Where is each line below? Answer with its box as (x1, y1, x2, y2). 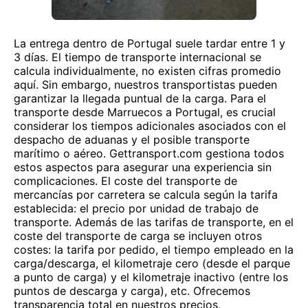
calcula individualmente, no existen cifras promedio (14, 64, 281, 78)
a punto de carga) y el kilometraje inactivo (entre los (14, 270, 288, 284)
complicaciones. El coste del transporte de (14, 174, 237, 188)
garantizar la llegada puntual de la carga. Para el (14, 91, 266, 105)
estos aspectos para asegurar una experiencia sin (14, 160, 272, 174)
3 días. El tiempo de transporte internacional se (14, 50, 261, 64)
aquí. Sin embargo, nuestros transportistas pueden (14, 78, 277, 91)
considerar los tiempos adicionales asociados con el (14, 119, 286, 133)
